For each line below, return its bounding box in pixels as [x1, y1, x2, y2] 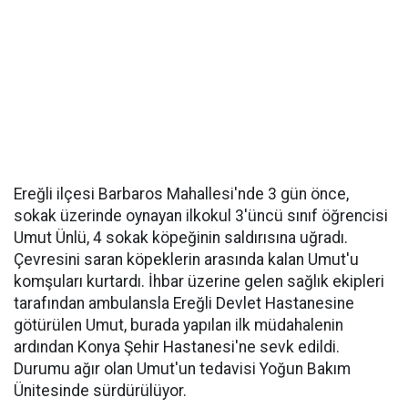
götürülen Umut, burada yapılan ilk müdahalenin [14, 316, 343, 334]
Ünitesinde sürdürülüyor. [14, 382, 187, 400]
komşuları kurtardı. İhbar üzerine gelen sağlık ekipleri [14, 272, 384, 291]
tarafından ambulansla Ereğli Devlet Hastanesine [14, 294, 354, 312]
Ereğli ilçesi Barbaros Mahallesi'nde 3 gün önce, [14, 185, 349, 203]
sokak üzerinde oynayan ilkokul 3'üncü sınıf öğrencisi [14, 207, 388, 225]
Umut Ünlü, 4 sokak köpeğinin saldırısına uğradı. [14, 229, 348, 247]
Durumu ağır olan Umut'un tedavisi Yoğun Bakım [14, 360, 351, 378]
